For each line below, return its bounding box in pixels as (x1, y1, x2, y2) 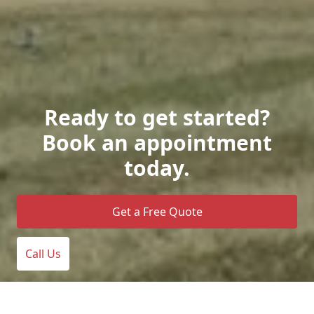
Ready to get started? (44, 102, 270, 132)
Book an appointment (42, 128, 272, 157)
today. (124, 153, 190, 182)
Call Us (25, 245, 61, 261)
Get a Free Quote (111, 203, 203, 219)
